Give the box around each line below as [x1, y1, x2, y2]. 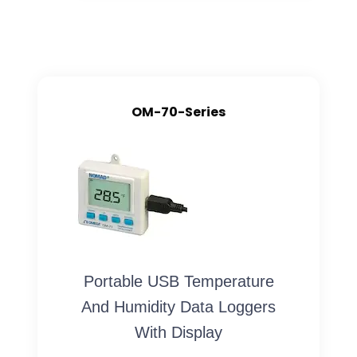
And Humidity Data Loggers [81, 298, 276, 316]
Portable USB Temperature [83, 273, 274, 291]
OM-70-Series [131, 103, 226, 122]
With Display [135, 324, 222, 342]
